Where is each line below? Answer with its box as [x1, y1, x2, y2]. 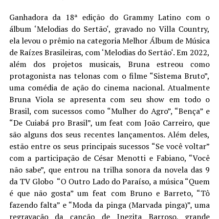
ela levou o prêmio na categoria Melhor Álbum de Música [9, 35, 210, 46]
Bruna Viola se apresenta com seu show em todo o [9, 94, 210, 105]
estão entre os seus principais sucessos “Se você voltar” [9, 141, 210, 152]
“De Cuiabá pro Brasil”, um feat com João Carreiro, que [9, 117, 210, 128]
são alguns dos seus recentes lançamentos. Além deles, [9, 129, 210, 140]
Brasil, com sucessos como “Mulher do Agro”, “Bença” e [9, 106, 210, 116]
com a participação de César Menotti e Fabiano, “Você [9, 153, 210, 163]
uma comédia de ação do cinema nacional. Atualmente [9, 82, 210, 93]
